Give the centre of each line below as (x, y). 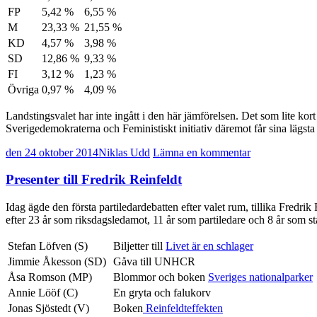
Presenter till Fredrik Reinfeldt (94, 180)
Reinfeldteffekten (183, 308)
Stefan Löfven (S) (48, 246)
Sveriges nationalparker (260, 277)
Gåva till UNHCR (154, 261)
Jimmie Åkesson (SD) (57, 261)
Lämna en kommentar (202, 152)
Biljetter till (139, 246)
